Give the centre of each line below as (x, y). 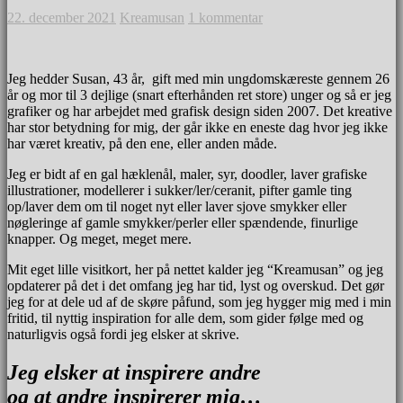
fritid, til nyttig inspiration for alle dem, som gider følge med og (185, 318)
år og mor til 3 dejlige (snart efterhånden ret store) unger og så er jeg (199, 94)
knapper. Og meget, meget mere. (99, 238)
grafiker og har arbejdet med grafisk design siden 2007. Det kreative (200, 111)
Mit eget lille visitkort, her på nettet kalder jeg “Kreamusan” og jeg (195, 269)
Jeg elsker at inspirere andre (134, 372)
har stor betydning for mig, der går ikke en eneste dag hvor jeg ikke (197, 127)
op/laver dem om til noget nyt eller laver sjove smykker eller (177, 206)
